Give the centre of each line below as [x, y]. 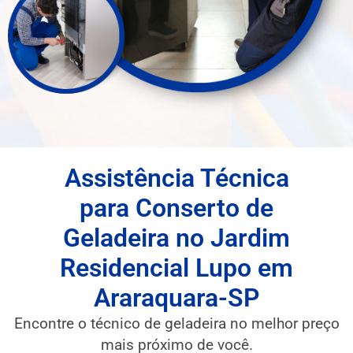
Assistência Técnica [176, 178]
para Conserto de [176, 208]
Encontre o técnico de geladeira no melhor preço [176, 324]
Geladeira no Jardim [176, 238]
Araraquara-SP [176, 298]
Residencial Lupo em [176, 268]
